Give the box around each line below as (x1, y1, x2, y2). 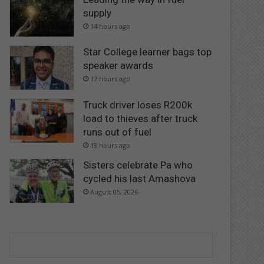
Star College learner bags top (83, 46, 212, 58)
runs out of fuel (83, 126, 152, 138)
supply (83, 6, 112, 19)
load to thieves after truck (83, 112, 198, 124)
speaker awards (83, 60, 154, 72)
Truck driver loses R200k (83, 98, 193, 111)
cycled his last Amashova (83, 172, 196, 184)
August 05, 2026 (90, 187, 138, 196)
